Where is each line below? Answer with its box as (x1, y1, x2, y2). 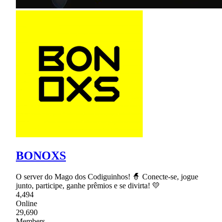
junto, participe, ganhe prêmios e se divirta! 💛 (16, 181, 160, 190)
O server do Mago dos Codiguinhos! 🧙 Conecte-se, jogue (16, 172, 198, 181)
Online (16, 199, 37, 208)
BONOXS (16, 149, 66, 163)
